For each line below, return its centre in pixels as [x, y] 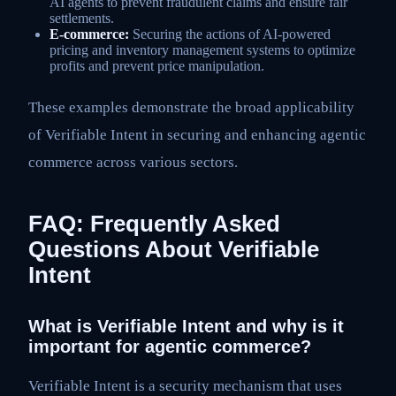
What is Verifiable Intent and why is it [186, 327]
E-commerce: [89, 34]
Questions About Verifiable [174, 250]
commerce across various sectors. [133, 163]
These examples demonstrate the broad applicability [191, 108]
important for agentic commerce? [170, 347]
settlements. [82, 18]
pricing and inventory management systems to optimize [202, 49]
